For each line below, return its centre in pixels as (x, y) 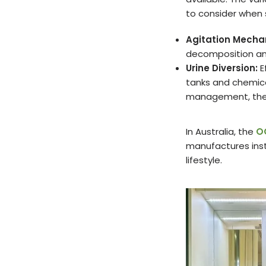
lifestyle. (204, 160)
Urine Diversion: (221, 68)
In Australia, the (221, 132)
